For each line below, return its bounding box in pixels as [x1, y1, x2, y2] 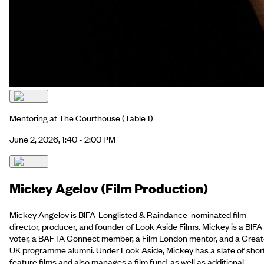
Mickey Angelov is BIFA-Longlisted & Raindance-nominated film [9, 208, 246, 220]
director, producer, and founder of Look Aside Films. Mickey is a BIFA [9, 220, 262, 232]
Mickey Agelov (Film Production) [9, 179, 208, 197]
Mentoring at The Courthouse [9, 112, 120, 124]
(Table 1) [120, 112, 153, 124]
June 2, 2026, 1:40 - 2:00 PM [9, 133, 115, 146]
